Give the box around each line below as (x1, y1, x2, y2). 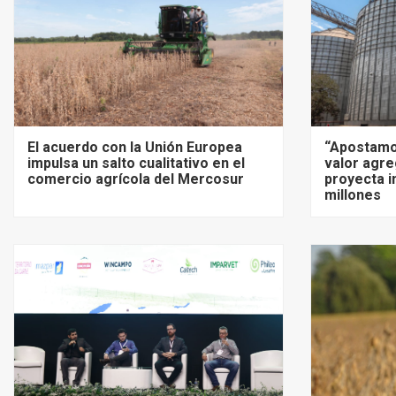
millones (324, 186, 381, 203)
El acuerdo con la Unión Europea (27, 138, 242, 156)
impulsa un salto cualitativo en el (27, 154, 245, 171)
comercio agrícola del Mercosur (27, 170, 244, 187)
